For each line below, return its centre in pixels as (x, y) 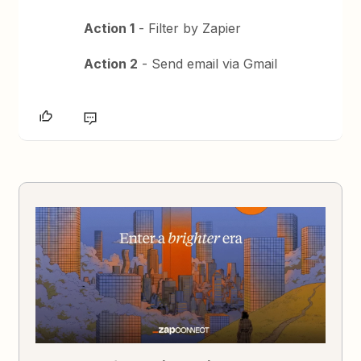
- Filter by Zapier (188, 28)
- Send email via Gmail (208, 64)
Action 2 (111, 64)
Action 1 (110, 28)
